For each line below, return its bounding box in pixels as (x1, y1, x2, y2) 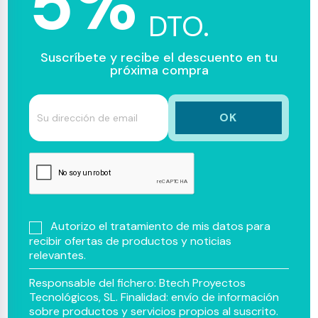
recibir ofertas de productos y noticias (29, 233, 232, 248)
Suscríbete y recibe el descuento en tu (40, 49, 278, 67)
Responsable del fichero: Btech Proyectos (29, 275, 246, 290)
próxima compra (109, 62, 209, 79)
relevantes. (29, 247, 87, 263)
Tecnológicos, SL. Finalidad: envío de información (29, 289, 280, 305)
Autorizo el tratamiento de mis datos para (50, 219, 271, 234)
